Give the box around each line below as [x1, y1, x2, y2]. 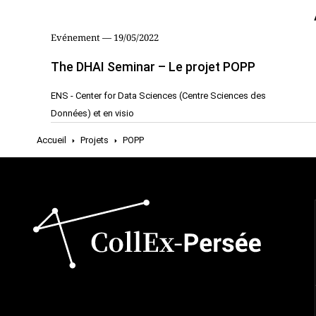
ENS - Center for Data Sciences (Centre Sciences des [51, 90, 266, 101]
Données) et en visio [51, 108, 134, 119]
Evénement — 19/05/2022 [51, 31, 159, 44]
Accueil [37, 135, 66, 145]
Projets [80, 135, 109, 145]
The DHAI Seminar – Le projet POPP [51, 59, 255, 74]
